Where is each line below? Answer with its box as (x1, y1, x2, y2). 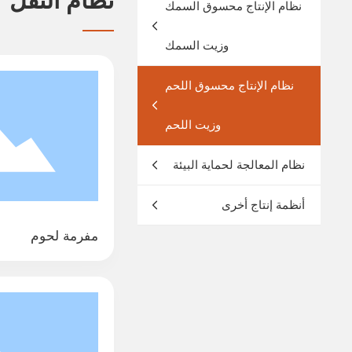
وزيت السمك (165, 38, 229, 52)
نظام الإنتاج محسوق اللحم (165, 79, 295, 92)
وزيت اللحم (165, 118, 222, 131)
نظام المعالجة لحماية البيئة (172, 158, 305, 171)
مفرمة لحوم (31, 228, 99, 244)
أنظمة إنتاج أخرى (221, 198, 305, 211)
